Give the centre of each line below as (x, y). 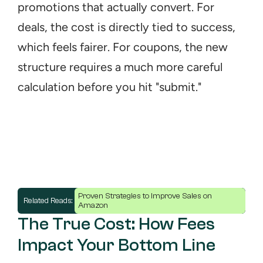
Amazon (93, 205)
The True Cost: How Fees (116, 224)
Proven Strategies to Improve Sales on (145, 196)
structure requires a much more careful (120, 67)
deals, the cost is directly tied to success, (127, 27)
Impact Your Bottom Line (117, 245)
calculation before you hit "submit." (109, 87)
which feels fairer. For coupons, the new (123, 47)
